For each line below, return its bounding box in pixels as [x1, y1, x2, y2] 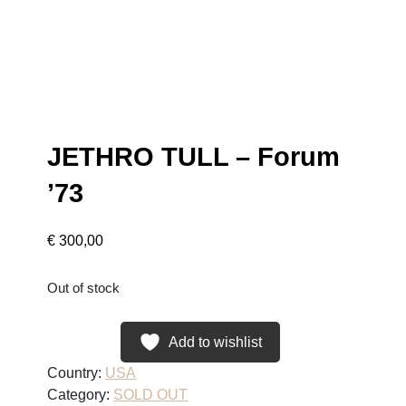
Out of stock [47, 281, 121, 295]
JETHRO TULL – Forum [47, 142, 341, 171]
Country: [47, 365, 106, 381]
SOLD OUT [113, 387, 188, 402]
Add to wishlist [168, 334, 262, 350]
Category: [47, 387, 114, 402]
